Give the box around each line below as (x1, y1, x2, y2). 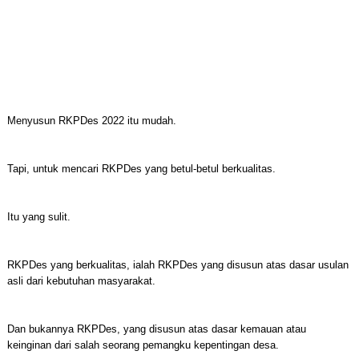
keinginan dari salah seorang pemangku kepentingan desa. (6, 339, 279, 351)
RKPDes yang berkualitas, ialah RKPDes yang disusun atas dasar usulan (6, 259, 349, 271)
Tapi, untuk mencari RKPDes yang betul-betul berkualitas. (6, 163, 276, 175)
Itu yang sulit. (6, 211, 71, 223)
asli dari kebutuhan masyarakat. (6, 275, 155, 287)
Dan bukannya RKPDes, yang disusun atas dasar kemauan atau (6, 323, 306, 335)
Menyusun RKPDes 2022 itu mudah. (6, 115, 176, 127)
